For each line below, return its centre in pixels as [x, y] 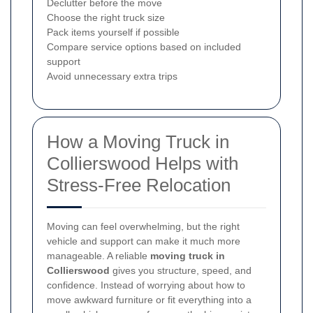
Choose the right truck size [106, 17]
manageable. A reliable [99, 255]
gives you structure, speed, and [181, 270]
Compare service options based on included [144, 46]
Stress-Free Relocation [139, 185]
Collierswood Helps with [143, 163]
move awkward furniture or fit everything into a [149, 299]
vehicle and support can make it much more [144, 241]
